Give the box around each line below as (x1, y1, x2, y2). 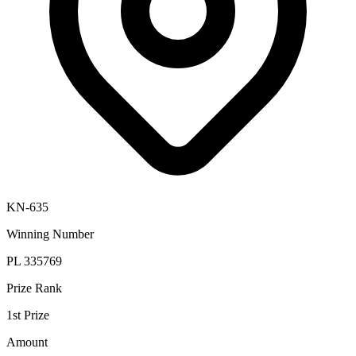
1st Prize (6, 308, 49, 323)
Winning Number (6, 227, 94, 242)
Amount (6, 335, 48, 350)
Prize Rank (6, 281, 62, 296)
